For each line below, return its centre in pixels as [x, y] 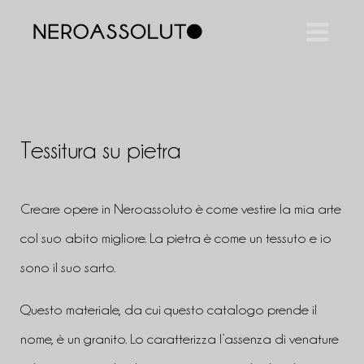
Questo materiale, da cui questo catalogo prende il [169, 309]
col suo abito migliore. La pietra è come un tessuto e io [176, 238]
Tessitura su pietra [100, 150]
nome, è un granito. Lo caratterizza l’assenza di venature [180, 338]
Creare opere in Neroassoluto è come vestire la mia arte [181, 208]
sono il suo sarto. [68, 267]
